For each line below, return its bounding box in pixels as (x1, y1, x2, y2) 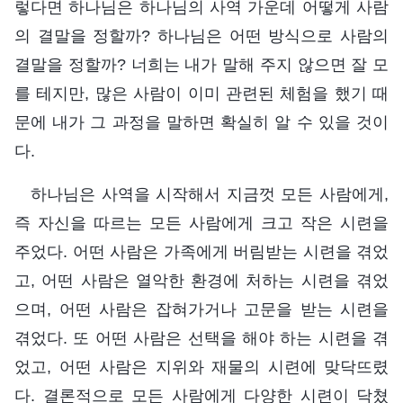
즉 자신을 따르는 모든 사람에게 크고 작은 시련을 (14, 213, 389, 232)
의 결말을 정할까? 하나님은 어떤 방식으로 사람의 (14, 26, 389, 45)
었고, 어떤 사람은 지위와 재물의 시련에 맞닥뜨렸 (14, 357, 389, 376)
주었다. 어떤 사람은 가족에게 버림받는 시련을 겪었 (14, 242, 389, 261)
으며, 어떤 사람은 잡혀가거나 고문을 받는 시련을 (14, 300, 389, 318)
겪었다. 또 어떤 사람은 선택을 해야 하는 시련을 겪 (14, 328, 389, 347)
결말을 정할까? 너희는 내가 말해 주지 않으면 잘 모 (14, 55, 389, 74)
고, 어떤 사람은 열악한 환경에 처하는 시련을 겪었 (14, 271, 389, 290)
